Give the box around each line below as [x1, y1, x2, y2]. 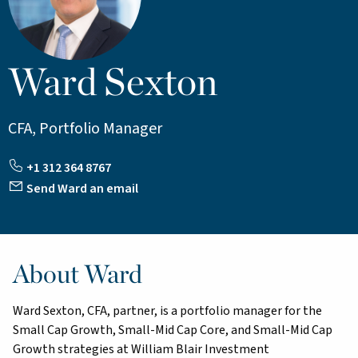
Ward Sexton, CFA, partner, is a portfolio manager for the [13, 301, 322, 320]
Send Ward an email [24, 179, 138, 197]
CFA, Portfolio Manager [8, 117, 162, 140]
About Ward [13, 257, 142, 289]
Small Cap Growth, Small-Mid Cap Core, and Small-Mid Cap [13, 320, 332, 339]
